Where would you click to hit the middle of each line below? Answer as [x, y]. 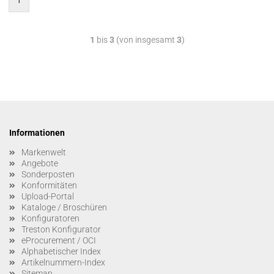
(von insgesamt [145, 40]
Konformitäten [49, 186]
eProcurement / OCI [59, 241]
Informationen [37, 133]
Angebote [40, 164]
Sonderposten [48, 175]
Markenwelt [44, 153]
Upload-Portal [48, 197]
